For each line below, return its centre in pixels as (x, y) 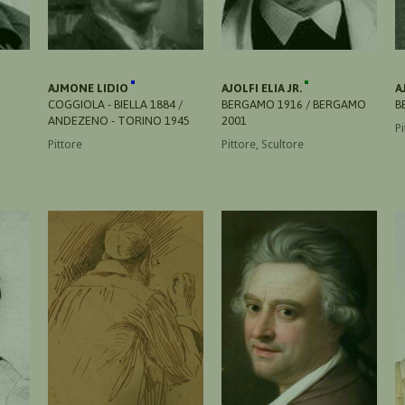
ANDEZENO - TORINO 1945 (119, 120)
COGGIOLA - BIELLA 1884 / (115, 104)
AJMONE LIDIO (89, 88)
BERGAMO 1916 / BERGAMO (294, 104)
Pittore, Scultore (263, 144)
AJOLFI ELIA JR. (263, 88)
